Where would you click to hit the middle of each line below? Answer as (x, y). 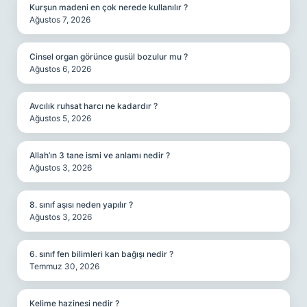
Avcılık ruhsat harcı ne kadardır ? (94, 106)
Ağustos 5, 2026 (60, 118)
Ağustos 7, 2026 (60, 20)
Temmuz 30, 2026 (64, 266)
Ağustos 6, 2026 (60, 69)
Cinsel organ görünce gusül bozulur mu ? (109, 57)
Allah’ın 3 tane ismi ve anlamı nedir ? (100, 155)
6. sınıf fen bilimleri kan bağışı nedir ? (101, 254)
